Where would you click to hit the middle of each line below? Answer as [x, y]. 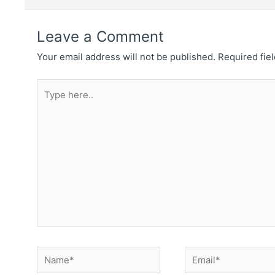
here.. [49, 103]
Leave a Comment [100, 37]
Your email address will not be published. [126, 57]
